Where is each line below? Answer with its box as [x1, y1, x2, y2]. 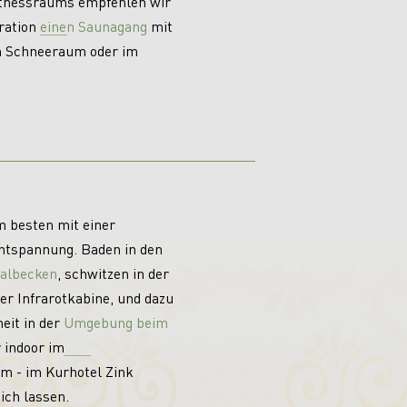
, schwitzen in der [56, 263, 169, 283]
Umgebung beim [63, 312, 168, 332]
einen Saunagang [39, 16, 147, 36]
